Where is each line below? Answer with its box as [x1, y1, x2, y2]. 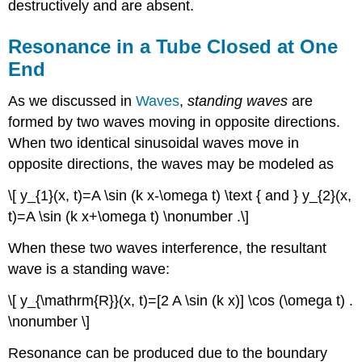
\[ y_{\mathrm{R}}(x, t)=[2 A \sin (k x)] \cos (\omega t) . [8, 292, 354, 309]
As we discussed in [8, 93, 137, 110]
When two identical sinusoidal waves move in [8, 135, 300, 152]
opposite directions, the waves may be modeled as [8, 156, 335, 173]
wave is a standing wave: [8, 261, 170, 278]
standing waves [187, 93, 288, 110]
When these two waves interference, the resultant [8, 240, 327, 257]
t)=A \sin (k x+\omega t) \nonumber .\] [8, 208, 250, 225]
